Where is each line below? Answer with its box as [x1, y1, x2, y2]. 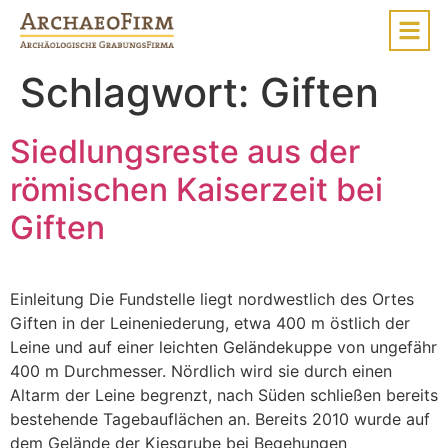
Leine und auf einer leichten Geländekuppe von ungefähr [10, 337, 437, 357]
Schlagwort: [20, 68, 260, 117]
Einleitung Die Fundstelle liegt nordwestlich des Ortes [10, 289, 414, 309]
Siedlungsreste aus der [10, 132, 360, 171]
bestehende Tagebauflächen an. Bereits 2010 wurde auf [10, 409, 430, 429]
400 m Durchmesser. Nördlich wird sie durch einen [10, 361, 392, 381]
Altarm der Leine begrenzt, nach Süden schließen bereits [10, 385, 438, 405]
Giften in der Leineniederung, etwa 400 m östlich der [10, 313, 410, 333]
